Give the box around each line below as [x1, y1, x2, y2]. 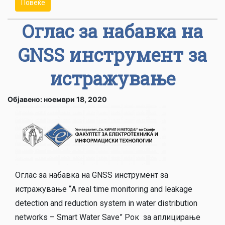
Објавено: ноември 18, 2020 [8, 94, 107, 103]
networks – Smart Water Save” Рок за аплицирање [15, 212, 200, 222]
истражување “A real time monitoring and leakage [15, 184, 192, 194]
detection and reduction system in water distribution [15, 198, 197, 208]
